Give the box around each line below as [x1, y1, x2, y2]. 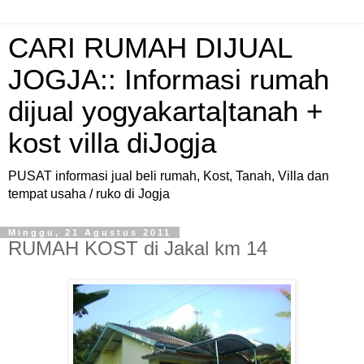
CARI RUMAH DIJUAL [8, 32, 292, 63]
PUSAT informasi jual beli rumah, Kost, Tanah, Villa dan [8, 169, 329, 183]
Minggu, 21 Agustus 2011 [8, 227, 171, 237]
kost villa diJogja [8, 128, 216, 158]
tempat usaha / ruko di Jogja [8, 187, 170, 201]
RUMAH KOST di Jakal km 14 [8, 237, 267, 259]
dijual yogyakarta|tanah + [8, 96, 323, 127]
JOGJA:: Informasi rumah [8, 64, 329, 95]
